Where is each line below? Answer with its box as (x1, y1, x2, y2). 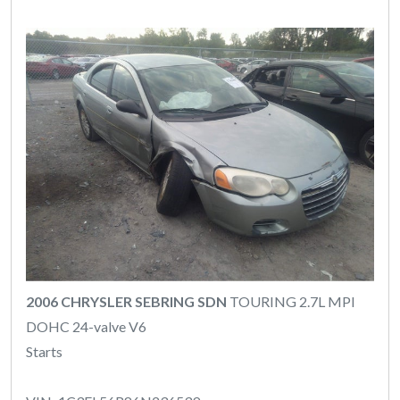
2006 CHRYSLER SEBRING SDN (26, 292, 227, 310)
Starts (26, 342, 62, 360)
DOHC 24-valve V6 (26, 317, 146, 335)
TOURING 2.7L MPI (227, 292, 355, 310)
